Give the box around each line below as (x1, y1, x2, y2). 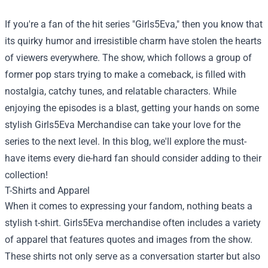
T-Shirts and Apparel (5, 184, 90, 196)
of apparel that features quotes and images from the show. (5, 233, 252, 245)
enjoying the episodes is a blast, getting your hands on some (5, 102, 259, 114)
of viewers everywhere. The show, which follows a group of (5, 51, 252, 63)
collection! (5, 169, 48, 181)
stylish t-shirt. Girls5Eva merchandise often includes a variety (5, 217, 261, 229)
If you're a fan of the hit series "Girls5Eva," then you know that (5, 18, 263, 30)
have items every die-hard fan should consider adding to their (5, 152, 261, 164)
